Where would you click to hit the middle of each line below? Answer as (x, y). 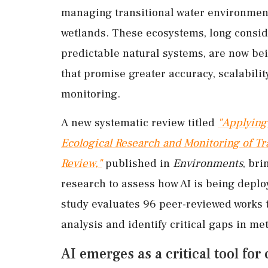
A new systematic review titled (139, 122)
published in (138, 163)
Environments (208, 163)
